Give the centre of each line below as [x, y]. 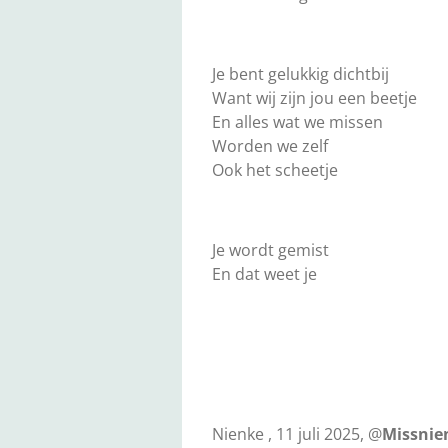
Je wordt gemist [270, 250]
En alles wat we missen [297, 122]
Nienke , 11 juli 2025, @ [297, 434]
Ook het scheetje [275, 170]
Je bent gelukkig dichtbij [300, 74]
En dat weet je [264, 274]
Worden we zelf [270, 146]
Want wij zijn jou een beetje [314, 98]
